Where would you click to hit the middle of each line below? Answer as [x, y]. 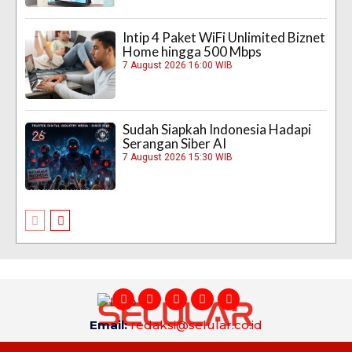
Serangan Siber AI [175, 143]
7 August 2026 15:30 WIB [178, 157]
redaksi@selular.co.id [196, 324]
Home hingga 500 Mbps [192, 52]
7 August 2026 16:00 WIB [178, 66]
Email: [110, 324]
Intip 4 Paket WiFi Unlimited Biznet [224, 38]
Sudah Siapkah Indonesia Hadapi [217, 129]
